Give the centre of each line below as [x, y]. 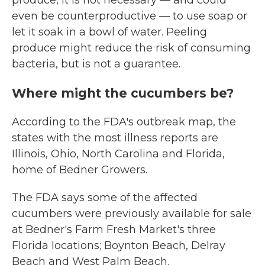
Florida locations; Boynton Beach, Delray [119, 245]
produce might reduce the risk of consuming [131, 48]
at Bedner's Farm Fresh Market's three [114, 230]
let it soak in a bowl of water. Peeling [109, 32]
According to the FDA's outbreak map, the [124, 122]
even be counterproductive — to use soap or [130, 16]
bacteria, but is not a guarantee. [96, 64]
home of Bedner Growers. [80, 170]
